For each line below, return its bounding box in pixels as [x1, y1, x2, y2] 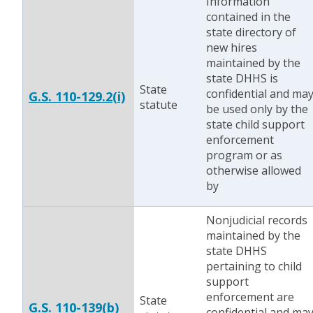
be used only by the [206, 101, 308, 117]
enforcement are [206, 289, 294, 305]
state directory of [206, 24, 296, 40]
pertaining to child [206, 259, 302, 274]
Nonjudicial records [206, 212, 307, 228]
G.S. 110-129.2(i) [29, 88, 125, 105]
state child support [206, 117, 305, 132]
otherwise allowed [206, 163, 301, 178]
